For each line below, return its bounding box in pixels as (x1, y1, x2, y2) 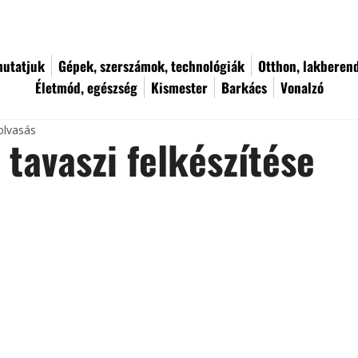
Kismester (151, 78, 208, 97)
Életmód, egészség (35, 78, 137, 97)
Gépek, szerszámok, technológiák (58, 56, 245, 76)
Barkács (221, 78, 267, 97)
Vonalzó (280, 78, 324, 97)
